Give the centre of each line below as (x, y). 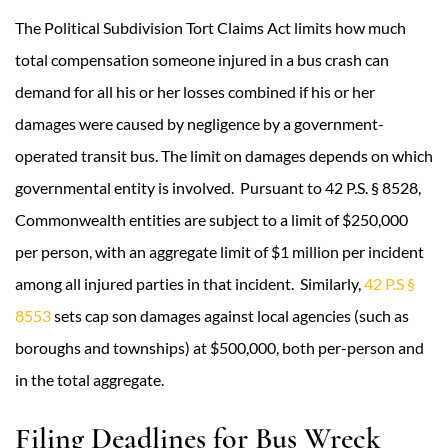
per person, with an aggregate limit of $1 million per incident (219, 251)
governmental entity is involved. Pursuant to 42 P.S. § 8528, (218, 187)
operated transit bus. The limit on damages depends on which (224, 155)
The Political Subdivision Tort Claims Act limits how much (210, 27)
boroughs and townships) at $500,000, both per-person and (219, 347)
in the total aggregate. (89, 379)
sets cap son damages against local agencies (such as (230, 315)
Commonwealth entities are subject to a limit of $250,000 (211, 219)
